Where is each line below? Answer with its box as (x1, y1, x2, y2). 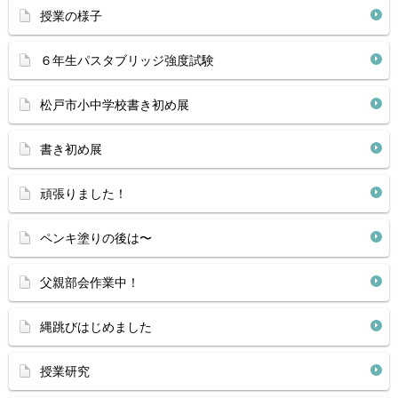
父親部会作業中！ (40, 275, 139, 290)
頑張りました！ (40, 187, 127, 201)
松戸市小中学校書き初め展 (40, 98, 189, 112)
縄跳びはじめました (40, 320, 152, 334)
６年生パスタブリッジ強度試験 (40, 53, 214, 68)
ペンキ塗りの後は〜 (40, 231, 152, 245)
